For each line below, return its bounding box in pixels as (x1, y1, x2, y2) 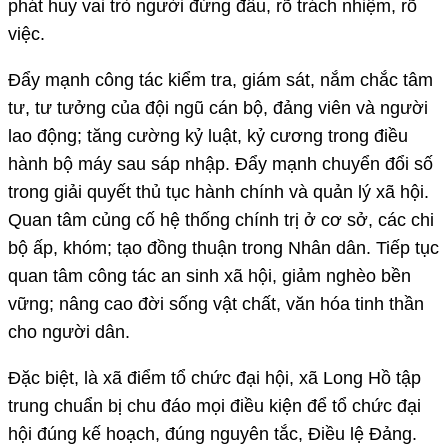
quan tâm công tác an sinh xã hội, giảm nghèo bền (8, 265, 411, 286)
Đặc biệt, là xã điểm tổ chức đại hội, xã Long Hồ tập (8, 367, 421, 388)
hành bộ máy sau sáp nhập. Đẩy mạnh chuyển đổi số (8, 153, 433, 174)
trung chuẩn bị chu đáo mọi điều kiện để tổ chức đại (8, 395, 421, 416)
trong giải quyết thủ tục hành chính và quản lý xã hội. (8, 181, 429, 202)
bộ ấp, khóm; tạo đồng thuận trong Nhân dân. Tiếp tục (8, 237, 439, 258)
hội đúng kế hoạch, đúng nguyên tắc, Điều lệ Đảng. (8, 423, 417, 444)
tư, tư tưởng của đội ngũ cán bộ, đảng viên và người (8, 97, 428, 118)
